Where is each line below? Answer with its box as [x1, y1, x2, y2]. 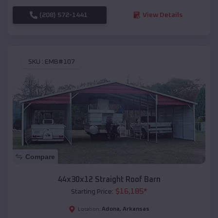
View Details [142, 11, 182, 18]
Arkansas [123, 206, 149, 213]
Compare [25, 153, 55, 161]
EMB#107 [45, 58, 75, 66]
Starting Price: [71, 188, 113, 196]
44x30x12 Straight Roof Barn [57, 176, 161, 184]
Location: [78, 207, 101, 212]
